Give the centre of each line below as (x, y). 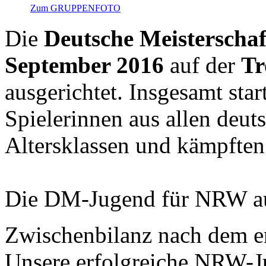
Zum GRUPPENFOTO (75, 8)
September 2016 (84, 65)
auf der (202, 65)
